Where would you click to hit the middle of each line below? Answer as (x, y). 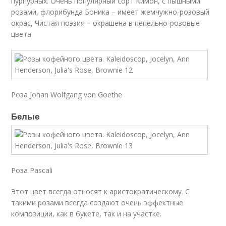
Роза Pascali (32, 170)
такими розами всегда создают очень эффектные (97, 203)
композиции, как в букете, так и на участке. (87, 214)
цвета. (22, 34)
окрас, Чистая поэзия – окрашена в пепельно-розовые (106, 23)
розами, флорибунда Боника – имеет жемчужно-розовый (110, 12)
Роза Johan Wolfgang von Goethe (67, 95)
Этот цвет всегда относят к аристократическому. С (101, 191)
